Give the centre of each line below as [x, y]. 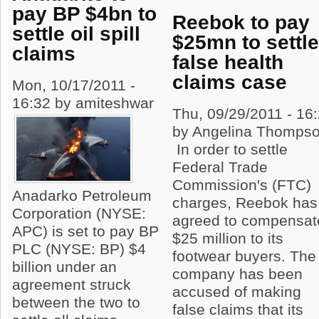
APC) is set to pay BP [86, 232]
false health [228, 62]
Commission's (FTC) [242, 185]
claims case [230, 82]
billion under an [65, 267]
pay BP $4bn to [85, 14]
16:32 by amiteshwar [83, 104]
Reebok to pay [241, 22]
